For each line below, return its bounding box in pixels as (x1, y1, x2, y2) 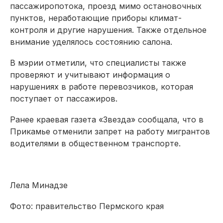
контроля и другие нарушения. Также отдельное (10, 24, 207, 35)
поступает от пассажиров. (10, 93, 117, 104)
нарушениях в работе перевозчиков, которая (10, 81, 193, 92)
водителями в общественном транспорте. (10, 138, 181, 148)
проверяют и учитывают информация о (10, 69, 170, 80)
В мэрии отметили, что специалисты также (10, 57, 186, 68)
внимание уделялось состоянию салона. (10, 36, 172, 47)
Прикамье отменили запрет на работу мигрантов (10, 126, 210, 136)
